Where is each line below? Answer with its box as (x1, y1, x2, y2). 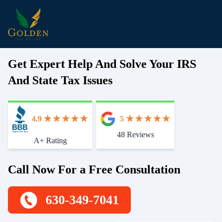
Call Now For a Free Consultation (8, 163, 180, 176)
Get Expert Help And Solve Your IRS (8, 57, 196, 70)
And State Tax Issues (8, 73, 112, 87)
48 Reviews (116, 130, 154, 139)
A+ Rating (33, 136, 67, 145)
